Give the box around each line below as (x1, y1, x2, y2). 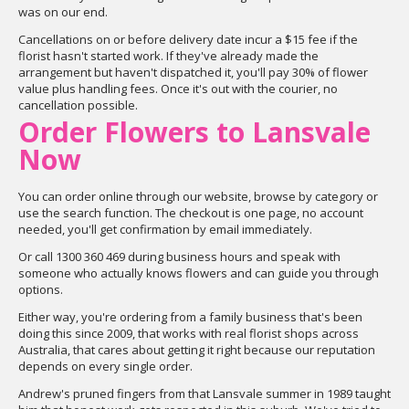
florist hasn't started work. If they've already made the (18, 47, 319, 64)
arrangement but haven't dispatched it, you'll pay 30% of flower (18, 64, 368, 80)
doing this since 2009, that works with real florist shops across (18, 325, 359, 341)
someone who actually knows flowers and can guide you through (18, 265, 379, 281)
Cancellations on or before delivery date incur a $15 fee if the (18, 31, 358, 47)
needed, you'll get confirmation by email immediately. (18, 221, 312, 237)
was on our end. (18, 4, 108, 20)
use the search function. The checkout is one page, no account (18, 204, 363, 221)
